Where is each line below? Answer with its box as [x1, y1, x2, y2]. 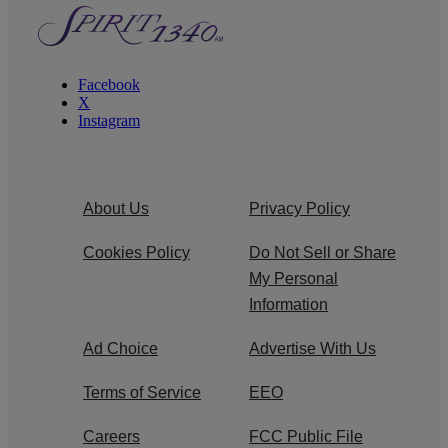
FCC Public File [249, 427, 363, 445]
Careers [83, 427, 140, 445]
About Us [83, 199, 149, 217]
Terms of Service [83, 383, 201, 401]
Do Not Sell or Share [249, 243, 396, 261]
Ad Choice [83, 339, 158, 357]
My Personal [249, 269, 338, 287]
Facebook [78, 75, 140, 93]
